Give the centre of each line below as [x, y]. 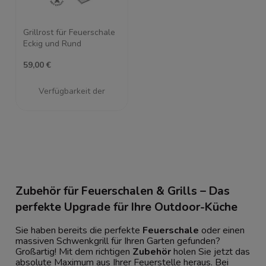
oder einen [222, 230]
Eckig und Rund [52, 43]
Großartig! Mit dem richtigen [74, 251]
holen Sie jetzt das [210, 251]
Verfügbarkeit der [72, 91]
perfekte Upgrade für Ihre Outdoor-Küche [126, 207]
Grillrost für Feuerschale [69, 32]
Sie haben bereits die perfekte [79, 230]
